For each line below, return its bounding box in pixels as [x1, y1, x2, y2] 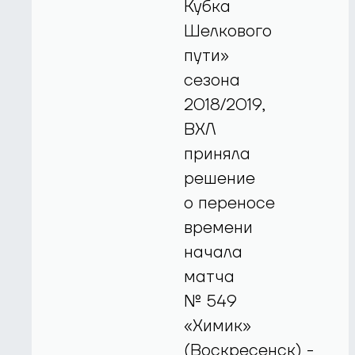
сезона [184, 70, 241, 92]
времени [184, 217, 254, 239]
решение [184, 168, 256, 190]
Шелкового [184, 21, 273, 43]
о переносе [184, 193, 276, 215]
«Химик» [184, 315, 252, 338]
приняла [184, 143, 251, 166]
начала [184, 242, 243, 264]
